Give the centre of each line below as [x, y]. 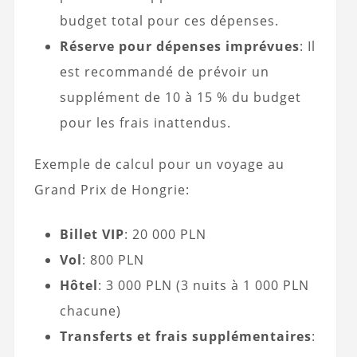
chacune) [90, 311]
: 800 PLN [113, 260]
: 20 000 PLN [165, 235]
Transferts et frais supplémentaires [185, 337]
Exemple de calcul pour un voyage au [159, 165]
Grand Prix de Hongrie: [112, 190]
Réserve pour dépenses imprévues [179, 47]
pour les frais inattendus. [145, 123]
